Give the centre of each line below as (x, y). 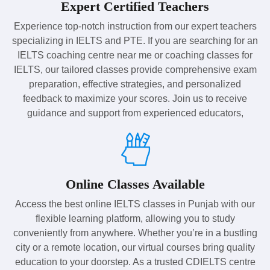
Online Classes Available (135, 184)
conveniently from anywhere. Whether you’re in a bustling (135, 233)
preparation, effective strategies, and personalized (135, 84)
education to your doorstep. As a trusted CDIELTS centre (135, 262)
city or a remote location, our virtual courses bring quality (135, 247)
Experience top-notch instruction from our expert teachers (135, 26)
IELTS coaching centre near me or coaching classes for (135, 55)
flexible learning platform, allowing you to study (135, 218)
